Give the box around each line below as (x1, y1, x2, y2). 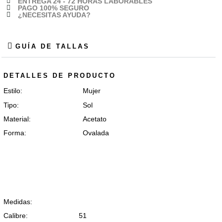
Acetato (83, 114, 107, 123)
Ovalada (83, 129, 110, 137)
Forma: (3, 129, 27, 137)
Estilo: (3, 87, 23, 95)
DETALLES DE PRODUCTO (3, 71, 116, 79)
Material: (3, 114, 31, 123)
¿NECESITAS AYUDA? (17, 10, 91, 19)
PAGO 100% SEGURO (17, 3, 89, 12)
